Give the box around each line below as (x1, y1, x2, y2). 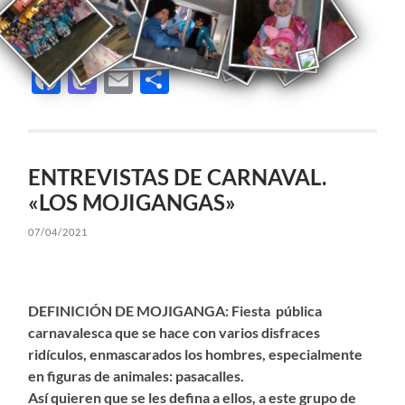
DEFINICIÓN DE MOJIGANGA (28, 301, 226, 319)
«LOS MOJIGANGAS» (28, 189, 237, 215)
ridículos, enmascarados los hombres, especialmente (28, 344, 363, 363)
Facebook (61, 61, 185, 97)
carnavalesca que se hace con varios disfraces (28, 323, 321, 341)
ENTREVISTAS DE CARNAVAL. (28, 164, 327, 190)
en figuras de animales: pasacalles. (28, 366, 245, 384)
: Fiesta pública (225, 301, 323, 319)
